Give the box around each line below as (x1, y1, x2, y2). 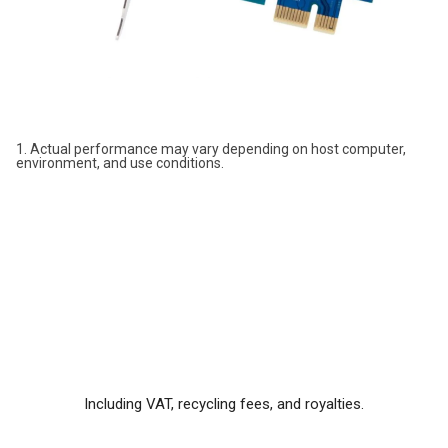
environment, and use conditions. (16, 155, 224, 172)
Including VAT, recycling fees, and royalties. (84, 395, 364, 414)
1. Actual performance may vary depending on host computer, (16, 141, 406, 158)
